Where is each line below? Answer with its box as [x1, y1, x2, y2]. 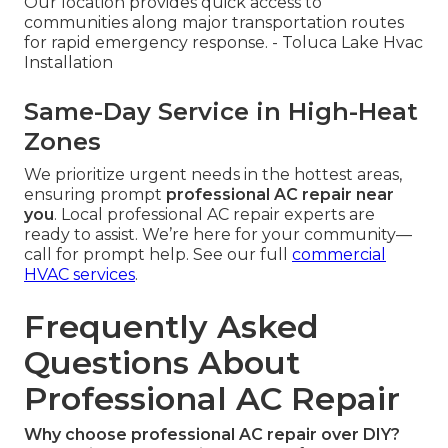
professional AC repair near [166, 184, 394, 204]
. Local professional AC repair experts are [54, 204, 375, 224]
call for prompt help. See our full [24, 244, 292, 264]
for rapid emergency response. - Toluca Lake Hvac [24, 32, 423, 52]
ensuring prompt [24, 184, 166, 204]
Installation [24, 52, 113, 72]
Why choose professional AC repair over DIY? [24, 424, 400, 444]
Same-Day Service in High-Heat [24, 96, 418, 126]
